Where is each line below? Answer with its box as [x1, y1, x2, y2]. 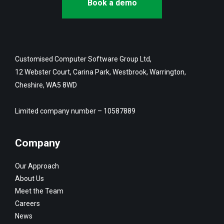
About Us [15, 174, 44, 183]
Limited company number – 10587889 [15, 107, 135, 115]
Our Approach [15, 162, 59, 170]
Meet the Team [15, 187, 63, 195]
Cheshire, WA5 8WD [15, 81, 78, 89]
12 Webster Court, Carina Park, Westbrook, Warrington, [15, 68, 186, 76]
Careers [15, 199, 40, 208]
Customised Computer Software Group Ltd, [15, 55, 151, 63]
